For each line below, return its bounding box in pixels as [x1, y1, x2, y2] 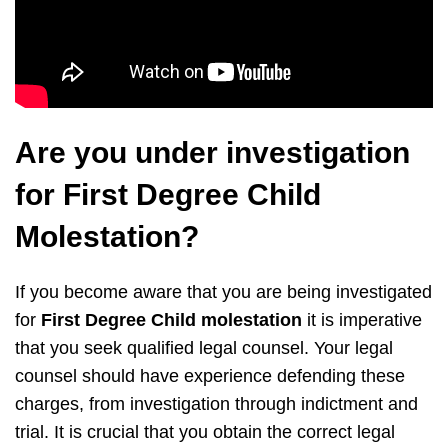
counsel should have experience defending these [15, 366, 405, 387]
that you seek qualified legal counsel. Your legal [15, 338, 393, 359]
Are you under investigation [15, 136, 410, 170]
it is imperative [302, 310, 422, 331]
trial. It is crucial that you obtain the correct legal [15, 422, 395, 443]
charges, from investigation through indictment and [15, 394, 418, 415]
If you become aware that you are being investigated [15, 282, 432, 303]
